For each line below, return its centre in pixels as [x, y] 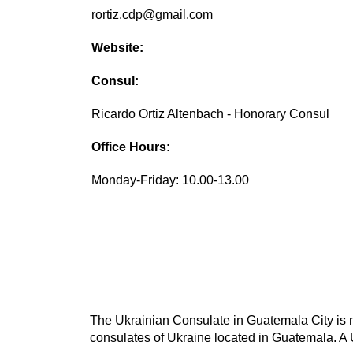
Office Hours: [131, 147]
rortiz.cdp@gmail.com [152, 15]
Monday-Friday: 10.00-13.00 [171, 180]
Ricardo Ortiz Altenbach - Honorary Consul [211, 114]
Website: [118, 48]
